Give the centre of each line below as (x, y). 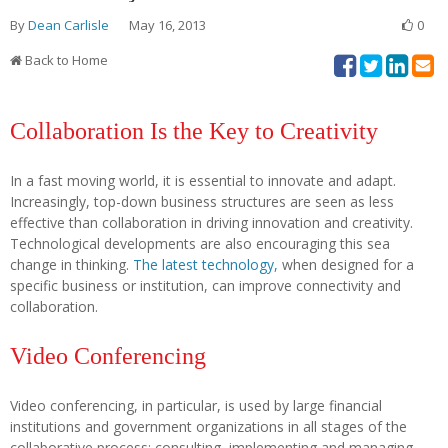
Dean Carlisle (68, 24)
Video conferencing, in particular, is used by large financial (196, 405)
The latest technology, (205, 264)
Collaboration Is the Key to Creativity (194, 130)
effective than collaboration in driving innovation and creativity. (211, 222)
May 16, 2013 (167, 24)
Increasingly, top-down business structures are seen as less (202, 201)
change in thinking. (71, 264)
